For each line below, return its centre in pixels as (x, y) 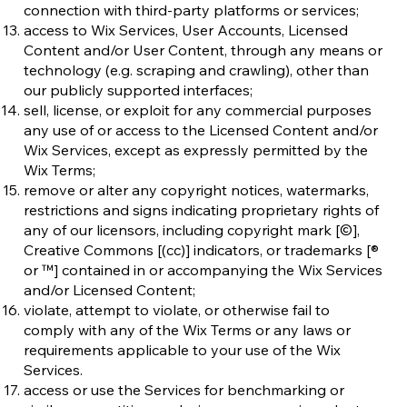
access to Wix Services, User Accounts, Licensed (186, 30)
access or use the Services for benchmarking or (184, 390)
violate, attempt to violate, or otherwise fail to (177, 310)
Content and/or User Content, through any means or (203, 50)
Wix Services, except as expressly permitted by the (196, 150)
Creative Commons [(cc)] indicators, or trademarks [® (201, 250)
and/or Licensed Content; (111, 290)
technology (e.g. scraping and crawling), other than (196, 70)
